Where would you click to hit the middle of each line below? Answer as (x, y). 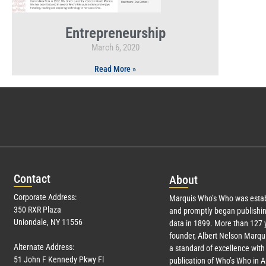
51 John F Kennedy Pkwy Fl (59, 260)
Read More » (115, 69)
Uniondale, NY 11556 (48, 222)
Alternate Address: (44, 247)
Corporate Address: (45, 197)
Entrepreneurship (115, 33)
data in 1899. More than (209, 224)
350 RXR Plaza (37, 210)
